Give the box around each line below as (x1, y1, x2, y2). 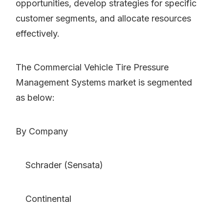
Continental (16, 194, 71, 204)
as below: (16, 92, 55, 103)
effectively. (16, 28, 60, 39)
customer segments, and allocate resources (16, 13, 191, 24)
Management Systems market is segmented (16, 77, 192, 88)
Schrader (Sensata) (16, 160, 103, 171)
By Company (16, 126, 68, 137)
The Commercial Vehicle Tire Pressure (16, 62, 169, 73)
